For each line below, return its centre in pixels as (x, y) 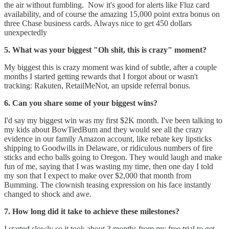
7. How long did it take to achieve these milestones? (92, 212)
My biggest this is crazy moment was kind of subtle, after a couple (110, 67)
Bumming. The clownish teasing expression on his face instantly (108, 185)
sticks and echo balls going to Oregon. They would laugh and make (113, 157)
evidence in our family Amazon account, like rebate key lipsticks (108, 139)
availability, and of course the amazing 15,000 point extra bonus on (112, 14)
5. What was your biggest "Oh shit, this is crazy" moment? (105, 50)
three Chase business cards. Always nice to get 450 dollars (98, 24)
